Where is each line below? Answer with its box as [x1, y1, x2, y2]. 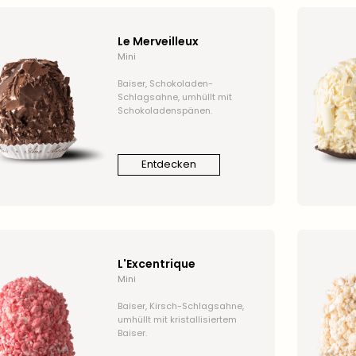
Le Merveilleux [117, 33, 199, 49]
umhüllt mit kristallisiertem [117, 312, 237, 326]
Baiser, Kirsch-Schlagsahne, [117, 299, 244, 312]
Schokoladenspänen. [117, 103, 212, 117]
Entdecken [141, 157, 196, 172]
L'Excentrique [117, 255, 195, 272]
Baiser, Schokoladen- [117, 76, 213, 90]
